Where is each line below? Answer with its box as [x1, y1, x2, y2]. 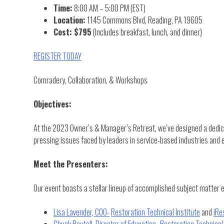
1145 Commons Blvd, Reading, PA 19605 [85, 13, 203, 26]
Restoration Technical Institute [111, 205, 200, 218]
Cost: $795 [53, 25, 92, 38]
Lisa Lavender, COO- [53, 205, 110, 218]
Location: [53, 13, 86, 26]
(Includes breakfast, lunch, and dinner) [91, 25, 202, 38]
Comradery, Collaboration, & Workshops [33, 73, 148, 86]
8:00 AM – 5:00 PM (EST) [72, 1, 146, 14]
